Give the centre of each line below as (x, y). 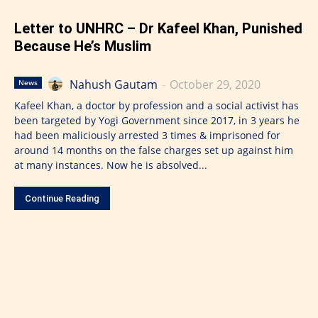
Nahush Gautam (114, 85)
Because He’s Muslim (83, 46)
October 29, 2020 (215, 85)
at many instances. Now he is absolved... (111, 165)
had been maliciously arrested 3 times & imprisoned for (147, 136)
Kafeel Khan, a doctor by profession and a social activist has (157, 106)
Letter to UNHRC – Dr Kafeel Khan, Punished (158, 29)
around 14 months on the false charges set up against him (154, 150)
